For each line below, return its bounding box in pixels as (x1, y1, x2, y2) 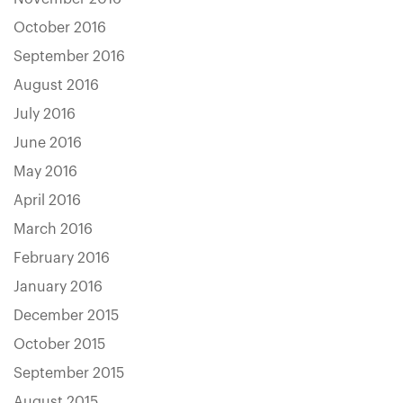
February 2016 (13, 251, 110, 265)
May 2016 (13, 165, 77, 179)
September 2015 (13, 366, 124, 381)
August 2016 (13, 78, 99, 93)
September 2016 (13, 49, 125, 64)
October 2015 (13, 337, 105, 352)
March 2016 (13, 222, 93, 237)
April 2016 (13, 193, 81, 208)
